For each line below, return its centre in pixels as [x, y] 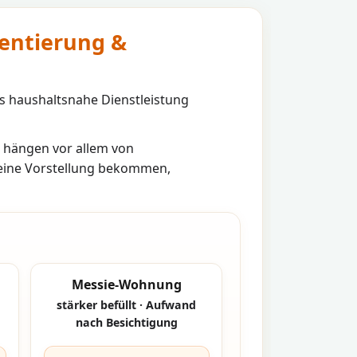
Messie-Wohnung [126, 284]
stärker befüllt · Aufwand [127, 305]
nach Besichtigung [126, 323]
